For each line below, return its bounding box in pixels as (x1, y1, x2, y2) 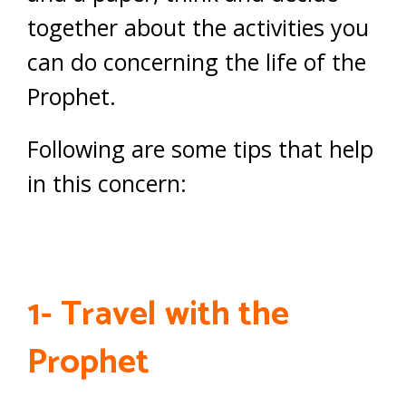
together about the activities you (27, 12, 369, 43)
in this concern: (27, 168, 187, 198)
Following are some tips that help (27, 133, 373, 164)
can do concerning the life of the (27, 46, 366, 77)
